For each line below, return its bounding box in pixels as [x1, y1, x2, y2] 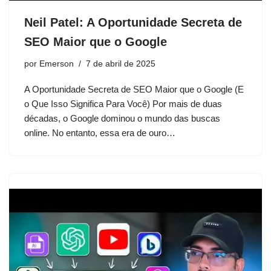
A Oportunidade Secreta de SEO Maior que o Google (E [24, 84, 244, 95]
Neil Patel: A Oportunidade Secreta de [24, 16, 242, 30]
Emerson [39, 59, 74, 69]
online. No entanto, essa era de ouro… [24, 128, 178, 139]
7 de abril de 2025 [86, 59, 155, 69]
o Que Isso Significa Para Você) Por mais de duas [24, 99, 222, 109]
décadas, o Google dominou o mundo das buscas [24, 113, 220, 124]
